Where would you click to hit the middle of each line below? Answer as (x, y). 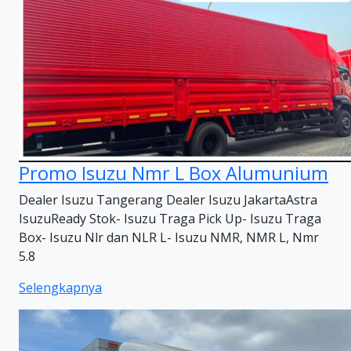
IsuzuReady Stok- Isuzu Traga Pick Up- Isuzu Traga (170, 219)
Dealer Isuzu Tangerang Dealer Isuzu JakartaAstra (168, 200)
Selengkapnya (60, 288)
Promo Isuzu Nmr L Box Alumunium (174, 173)
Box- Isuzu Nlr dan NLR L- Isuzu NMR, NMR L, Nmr (169, 237)
